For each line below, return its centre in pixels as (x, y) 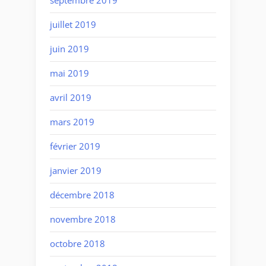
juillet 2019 (73, 25)
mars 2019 (72, 122)
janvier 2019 (76, 171)
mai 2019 (69, 73)
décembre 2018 (82, 195)
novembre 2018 (83, 219)
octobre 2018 (77, 244)
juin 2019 (69, 49)
